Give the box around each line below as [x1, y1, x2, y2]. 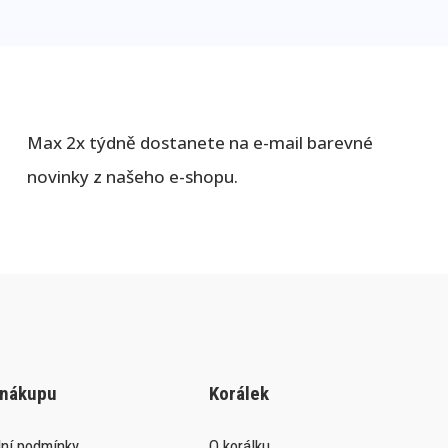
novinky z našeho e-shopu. [26, 164, 238, 188]
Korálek [209, 381, 269, 405]
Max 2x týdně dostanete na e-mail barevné [26, 130, 373, 154]
